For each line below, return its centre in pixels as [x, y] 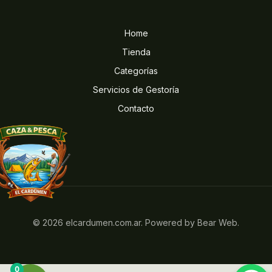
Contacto [136, 109]
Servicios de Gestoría [136, 90]
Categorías [136, 71]
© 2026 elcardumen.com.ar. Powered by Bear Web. [136, 222]
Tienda [136, 52]
